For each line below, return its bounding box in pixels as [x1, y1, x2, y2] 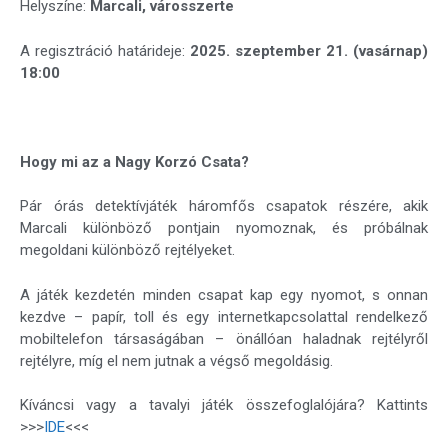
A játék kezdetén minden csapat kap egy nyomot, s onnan [20, 285, 428, 304]
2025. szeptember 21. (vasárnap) [190, 41, 428, 60]
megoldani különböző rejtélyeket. [20, 241, 235, 260]
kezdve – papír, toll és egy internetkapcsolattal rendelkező [20, 307, 428, 326]
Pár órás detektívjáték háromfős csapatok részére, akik [20, 197, 428, 216]
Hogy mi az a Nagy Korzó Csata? [20, 152, 249, 171]
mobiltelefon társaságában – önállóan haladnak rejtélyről [20, 329, 428, 348]
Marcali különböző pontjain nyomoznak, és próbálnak [20, 219, 428, 238]
